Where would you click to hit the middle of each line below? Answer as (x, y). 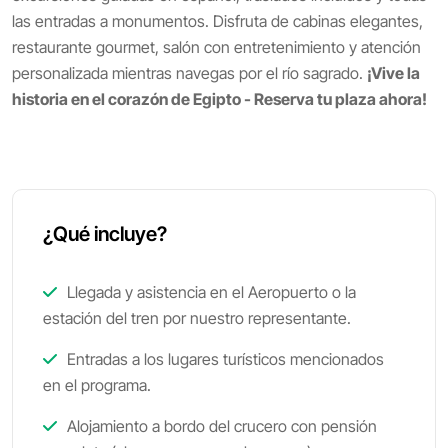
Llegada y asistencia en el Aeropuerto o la (209, 292)
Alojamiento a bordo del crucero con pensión (220, 426)
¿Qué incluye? (105, 234)
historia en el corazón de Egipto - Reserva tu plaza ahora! (219, 99)
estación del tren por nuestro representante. (197, 318)
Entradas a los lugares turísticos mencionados (223, 359)
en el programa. (97, 385)
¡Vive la (393, 73)
